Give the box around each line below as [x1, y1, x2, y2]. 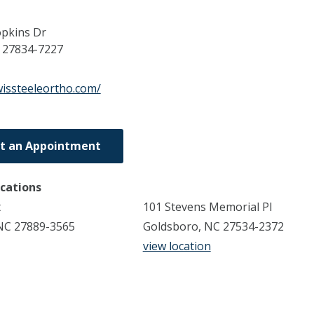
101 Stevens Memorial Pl [142, 198, 272, 214]
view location [142, 238, 211, 254]
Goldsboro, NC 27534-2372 [142, 218, 284, 234]
